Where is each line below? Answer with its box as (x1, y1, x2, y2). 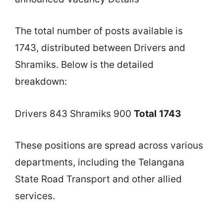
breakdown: (15, 76, 67, 88)
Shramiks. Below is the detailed (15, 59, 154, 71)
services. (15, 190, 55, 202)
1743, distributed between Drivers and (15, 42, 185, 54)
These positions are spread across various (15, 140, 203, 152)
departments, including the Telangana (15, 157, 184, 168)
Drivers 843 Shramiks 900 (15, 108, 134, 119)
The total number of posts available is (15, 25, 183, 37)
